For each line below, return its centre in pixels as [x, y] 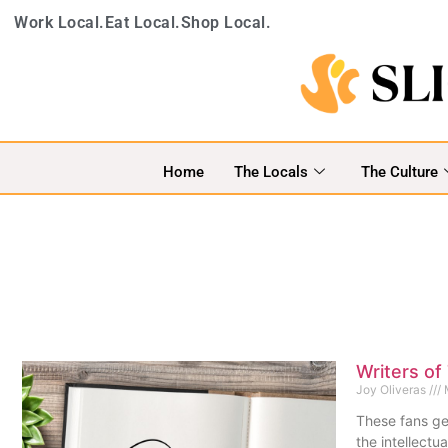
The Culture [399, 171]
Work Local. [59, 22]
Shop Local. [225, 22]
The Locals [270, 171]
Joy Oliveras [392, 390]
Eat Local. [142, 22]
